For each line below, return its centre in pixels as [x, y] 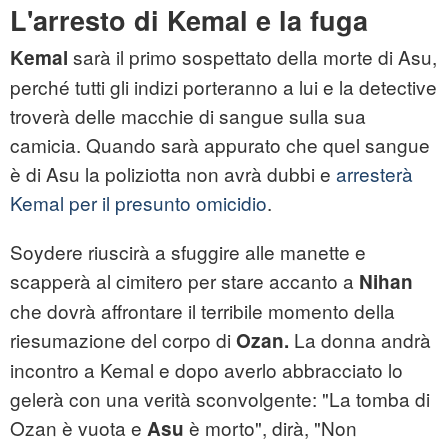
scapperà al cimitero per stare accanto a [184, 281]
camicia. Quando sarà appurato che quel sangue [220, 145]
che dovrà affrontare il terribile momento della [202, 311]
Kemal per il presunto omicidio [138, 203]
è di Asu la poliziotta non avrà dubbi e [173, 174]
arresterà [374, 174]
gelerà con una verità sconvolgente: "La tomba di [220, 399]
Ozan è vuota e [78, 428]
